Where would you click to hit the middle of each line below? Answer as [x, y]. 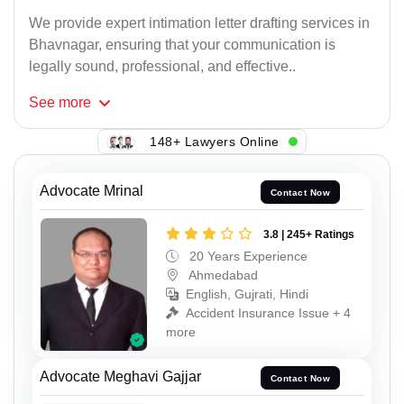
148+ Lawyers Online [215, 141]
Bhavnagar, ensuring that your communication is [182, 45]
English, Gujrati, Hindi [247, 294]
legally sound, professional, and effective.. [162, 67]
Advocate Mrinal [92, 191]
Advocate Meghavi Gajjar [120, 377]
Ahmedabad [222, 275]
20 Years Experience [247, 256]
